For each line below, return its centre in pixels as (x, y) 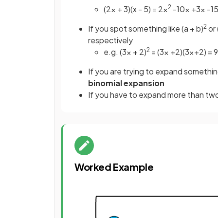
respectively (110, 40)
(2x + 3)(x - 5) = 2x (136, 9)
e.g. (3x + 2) (125, 52)
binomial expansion (126, 83)
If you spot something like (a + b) (146, 28)
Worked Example (114, 166)
